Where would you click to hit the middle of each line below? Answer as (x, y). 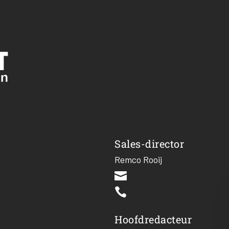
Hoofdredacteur (153, 220)
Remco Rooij (138, 160)
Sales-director (149, 144)
